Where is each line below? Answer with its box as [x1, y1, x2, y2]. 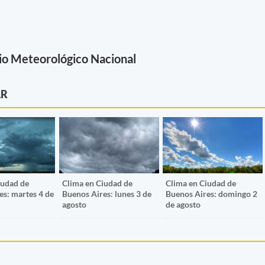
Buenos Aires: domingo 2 [166, 189, 258, 199]
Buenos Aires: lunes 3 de [62, 189, 151, 199]
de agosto [166, 199, 201, 210]
